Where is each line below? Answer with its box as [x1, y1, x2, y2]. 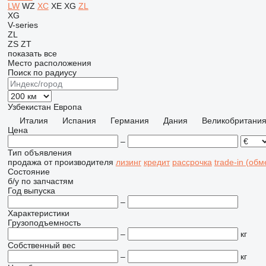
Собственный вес [7, 240, 75, 250]
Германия [110, 116, 149, 125]
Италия [19, 116, 48, 125]
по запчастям [21, 176, 74, 186]
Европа [53, 102, 82, 112]
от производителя [43, 157, 113, 167]
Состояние [7, 167, 50, 176]
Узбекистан [7, 102, 51, 112]
